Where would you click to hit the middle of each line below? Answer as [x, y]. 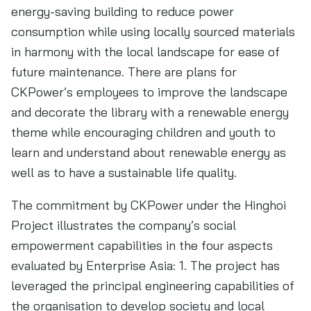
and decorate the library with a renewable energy [150, 112]
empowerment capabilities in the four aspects [142, 245]
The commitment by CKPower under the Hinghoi [149, 205]
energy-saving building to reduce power [123, 11]
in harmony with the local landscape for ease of [145, 52]
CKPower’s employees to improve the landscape [149, 92]
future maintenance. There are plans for [124, 72]
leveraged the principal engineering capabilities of [153, 286]
